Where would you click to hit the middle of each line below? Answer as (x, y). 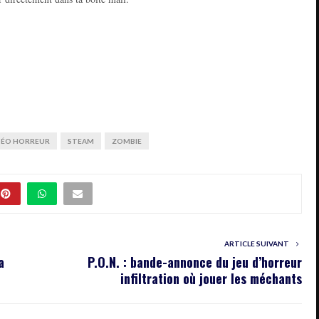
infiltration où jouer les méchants (211, 278)
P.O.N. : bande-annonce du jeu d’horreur (195, 262)
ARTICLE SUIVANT (256, 243)
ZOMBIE (127, 141)
